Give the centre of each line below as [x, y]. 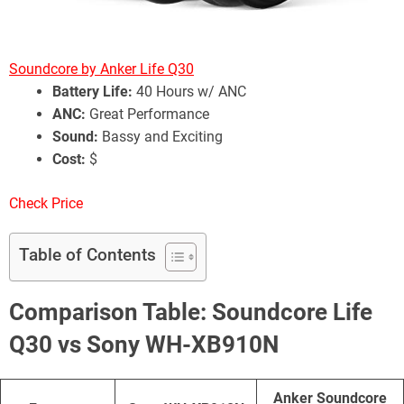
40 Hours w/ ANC [189, 91]
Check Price [46, 203]
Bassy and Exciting [161, 136]
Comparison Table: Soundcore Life [191, 312]
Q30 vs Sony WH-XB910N [144, 344]
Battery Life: [92, 91]
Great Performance [147, 114]
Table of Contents [87, 254]
